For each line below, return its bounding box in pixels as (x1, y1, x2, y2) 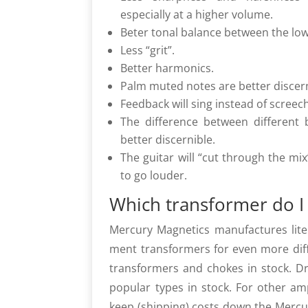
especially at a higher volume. (120, 7, 274, 22)
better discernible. (120, 132, 216, 147)
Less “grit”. (120, 43, 175, 58)
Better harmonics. (120, 60, 214, 76)
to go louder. (120, 168, 188, 183)
